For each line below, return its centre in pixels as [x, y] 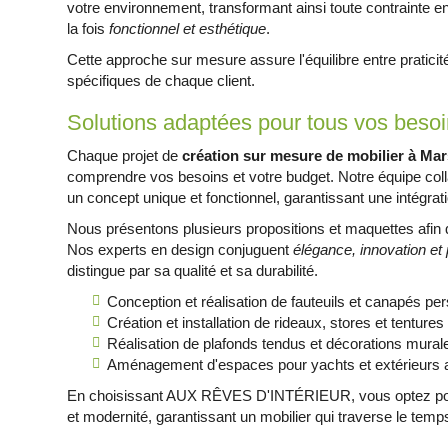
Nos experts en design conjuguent [180, 249]
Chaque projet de [125, 155]
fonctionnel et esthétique [188, 28]
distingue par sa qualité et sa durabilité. [193, 270]
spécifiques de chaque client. [161, 80]
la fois [88, 28]
